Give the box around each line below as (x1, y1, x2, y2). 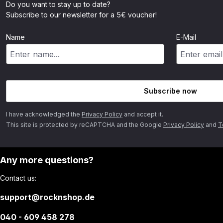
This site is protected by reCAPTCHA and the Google (6, 121, 163, 129)
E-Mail (176, 33, 196, 42)
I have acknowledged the (6, 111, 82, 118)
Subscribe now (143, 87, 197, 96)
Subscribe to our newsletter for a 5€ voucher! (6, 10, 157, 19)
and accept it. (122, 111, 163, 118)
